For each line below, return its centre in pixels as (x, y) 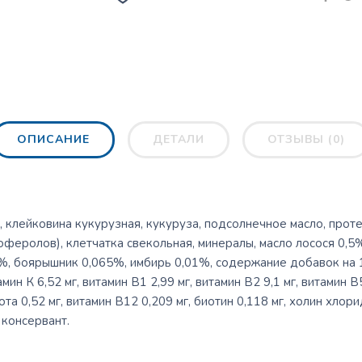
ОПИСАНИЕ (53, 140)
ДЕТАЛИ (179, 140)
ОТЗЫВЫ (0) (306, 140)
